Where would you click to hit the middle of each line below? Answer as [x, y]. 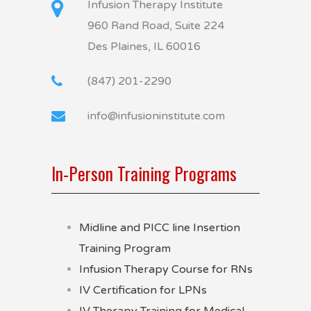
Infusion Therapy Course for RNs [166, 269]
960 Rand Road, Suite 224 [156, 26]
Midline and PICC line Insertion [160, 228]
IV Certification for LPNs [143, 290]
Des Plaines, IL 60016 [144, 47]
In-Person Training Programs [144, 173]
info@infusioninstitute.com [156, 116]
